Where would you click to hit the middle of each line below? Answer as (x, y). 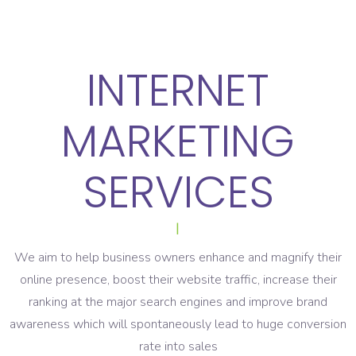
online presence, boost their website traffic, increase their (178, 280)
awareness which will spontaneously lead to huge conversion (178, 325)
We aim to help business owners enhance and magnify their (178, 258)
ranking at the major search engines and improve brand (178, 302)
